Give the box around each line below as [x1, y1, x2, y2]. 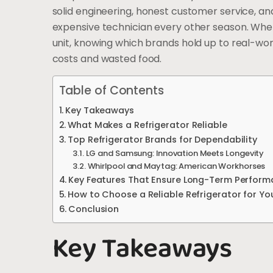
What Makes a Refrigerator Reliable [68, 119, 227, 132]
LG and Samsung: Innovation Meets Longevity [85, 147, 264, 160]
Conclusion [68, 203, 119, 216]
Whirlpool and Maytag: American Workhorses [87, 160, 266, 172]
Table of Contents [58, 82, 164, 99]
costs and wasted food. [52, 51, 162, 66]
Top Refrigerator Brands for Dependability [68, 133, 258, 146]
